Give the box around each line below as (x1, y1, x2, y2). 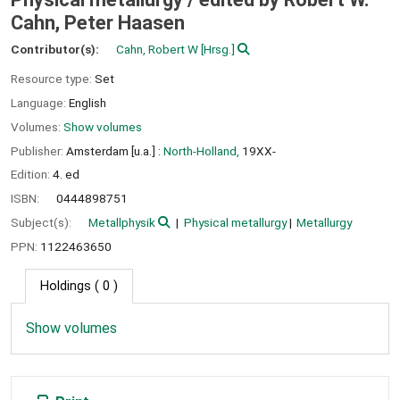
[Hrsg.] (198, 42, 235, 57)
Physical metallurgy (183, 214, 287, 229)
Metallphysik (88, 214, 155, 229)
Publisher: (11, 143, 66, 158)
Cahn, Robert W (116, 42, 198, 57)
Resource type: (11, 71, 95, 87)
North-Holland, (163, 143, 239, 158)
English (69, 95, 106, 110)
